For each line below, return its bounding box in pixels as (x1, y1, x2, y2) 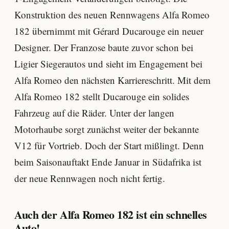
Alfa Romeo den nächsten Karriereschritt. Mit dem (14, 74, 211, 86)
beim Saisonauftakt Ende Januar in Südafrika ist (14, 155, 201, 168)
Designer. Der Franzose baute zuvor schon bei (14, 41, 193, 54)
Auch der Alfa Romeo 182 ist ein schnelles (14, 205, 207, 223)
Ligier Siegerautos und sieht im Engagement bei (14, 57, 202, 70)
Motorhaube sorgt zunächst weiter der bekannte (14, 123, 199, 135)
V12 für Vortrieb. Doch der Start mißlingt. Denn (14, 139, 204, 152)
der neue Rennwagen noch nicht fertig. (14, 172, 165, 185)
